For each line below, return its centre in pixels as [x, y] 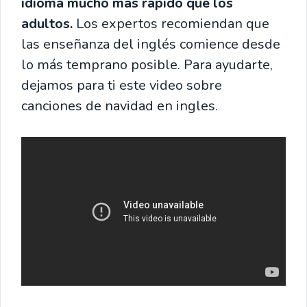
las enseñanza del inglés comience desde [151, 44]
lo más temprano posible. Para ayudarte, [147, 65]
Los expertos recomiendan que [171, 24]
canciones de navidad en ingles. [120, 106]
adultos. [47, 24]
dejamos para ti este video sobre [122, 85]
